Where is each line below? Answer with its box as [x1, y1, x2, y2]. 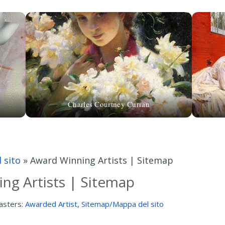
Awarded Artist [25, 199, 77, 209]
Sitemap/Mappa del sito [81, 199, 164, 209]
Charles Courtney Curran [68, 99, 150, 109]
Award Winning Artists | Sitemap [30, 154, 173, 166]
